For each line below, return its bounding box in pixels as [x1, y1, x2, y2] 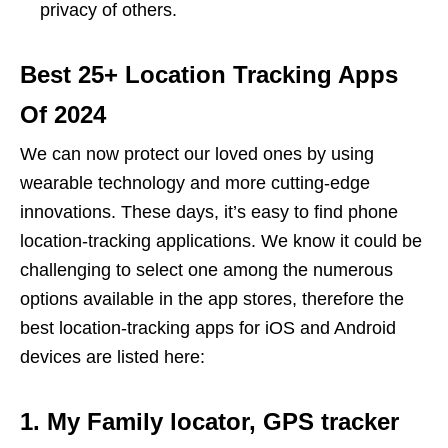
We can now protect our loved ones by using [20, 143, 374, 164]
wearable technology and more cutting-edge [20, 172, 370, 193]
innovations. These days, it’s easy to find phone [20, 201, 398, 222]
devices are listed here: [20, 346, 205, 367]
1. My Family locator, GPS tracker [20, 407, 399, 435]
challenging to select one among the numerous [20, 259, 393, 280]
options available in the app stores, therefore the [20, 288, 404, 309]
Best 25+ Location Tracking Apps [20, 60, 398, 88]
